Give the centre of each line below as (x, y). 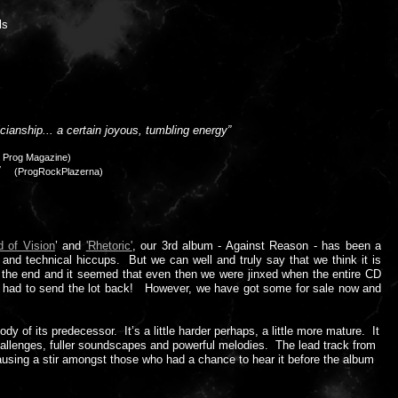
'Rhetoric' (109, 246)
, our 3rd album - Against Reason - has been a (257, 246)
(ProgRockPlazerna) (59, 171)
